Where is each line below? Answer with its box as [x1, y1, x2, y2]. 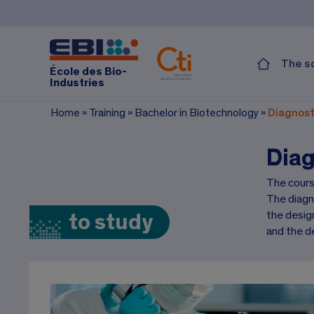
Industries [50, 76, 104, 88]
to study [69, 211, 153, 234]
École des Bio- [50, 65, 127, 77]
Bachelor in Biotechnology [135, 107, 259, 118]
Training [89, 107, 125, 118]
